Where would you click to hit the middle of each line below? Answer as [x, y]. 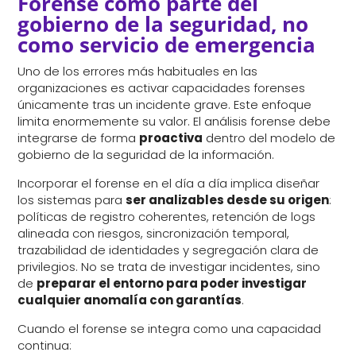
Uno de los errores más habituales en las [138, 72]
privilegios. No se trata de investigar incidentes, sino [169, 267]
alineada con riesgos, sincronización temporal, [154, 234]
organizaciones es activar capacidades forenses [162, 88]
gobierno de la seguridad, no [163, 24]
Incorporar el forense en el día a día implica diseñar [169, 184]
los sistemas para [72, 200]
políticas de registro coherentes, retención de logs [167, 217]
